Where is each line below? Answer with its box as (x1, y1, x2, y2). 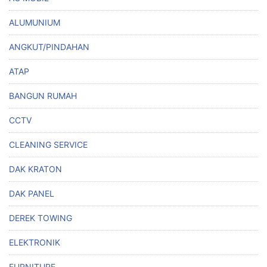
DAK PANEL (9, 188, 54, 199)
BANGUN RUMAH (9, 91, 77, 101)
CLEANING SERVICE (9, 139, 88, 150)
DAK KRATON (9, 164, 62, 175)
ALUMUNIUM (9, 17, 60, 28)
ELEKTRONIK (9, 237, 60, 248)
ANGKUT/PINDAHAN (9, 42, 89, 52)
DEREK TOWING (9, 213, 72, 223)
